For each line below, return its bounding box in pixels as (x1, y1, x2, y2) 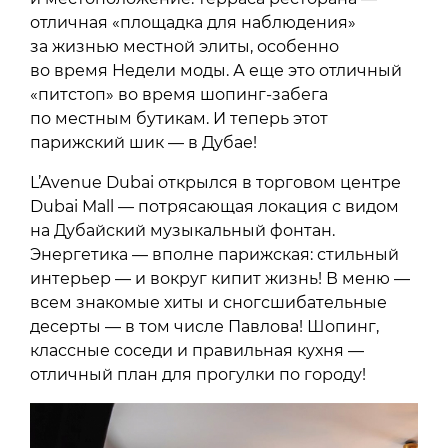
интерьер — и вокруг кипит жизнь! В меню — (30, 268, 410, 288)
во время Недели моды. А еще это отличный (30, 60, 402, 80)
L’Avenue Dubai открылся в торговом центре (30, 172, 401, 192)
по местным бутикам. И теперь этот (30, 108, 328, 128)
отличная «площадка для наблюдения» (30, 12, 356, 32)
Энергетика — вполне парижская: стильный (30, 244, 399, 264)
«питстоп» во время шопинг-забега (30, 84, 328, 104)
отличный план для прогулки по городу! (30, 364, 366, 384)
